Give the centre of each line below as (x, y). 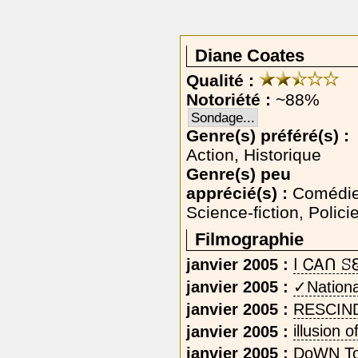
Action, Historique (254, 155)
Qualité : (223, 80)
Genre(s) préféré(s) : (268, 135)
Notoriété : (231, 99)
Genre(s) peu (239, 174)
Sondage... (223, 117)
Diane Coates (250, 56)
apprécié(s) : (237, 193)
